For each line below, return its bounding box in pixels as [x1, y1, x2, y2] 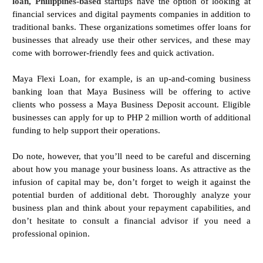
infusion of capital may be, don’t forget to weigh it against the [12, 176, 251, 187]
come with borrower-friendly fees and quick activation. [12, 47, 217, 58]
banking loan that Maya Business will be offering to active [12, 86, 251, 96]
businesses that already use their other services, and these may [12, 34, 251, 45]
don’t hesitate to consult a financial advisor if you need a [12, 215, 251, 225]
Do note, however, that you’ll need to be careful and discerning [12, 150, 251, 161]
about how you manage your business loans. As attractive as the [12, 163, 251, 174]
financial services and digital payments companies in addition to [12, 8, 251, 19]
